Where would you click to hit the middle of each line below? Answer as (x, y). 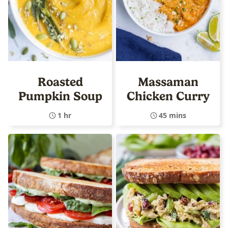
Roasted (60, 82)
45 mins (172, 115)
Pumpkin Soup (60, 96)
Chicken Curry (168, 96)
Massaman (168, 82)
